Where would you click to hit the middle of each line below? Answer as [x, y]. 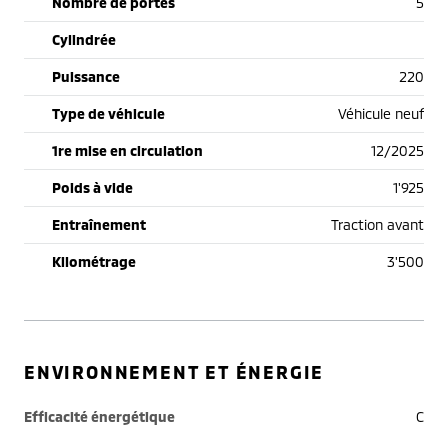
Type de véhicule [108, 114]
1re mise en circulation [127, 151]
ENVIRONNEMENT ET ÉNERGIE [174, 372]
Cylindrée [84, 40]
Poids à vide [92, 188]
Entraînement [99, 225]
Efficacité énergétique [99, 417]
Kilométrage [94, 262]
